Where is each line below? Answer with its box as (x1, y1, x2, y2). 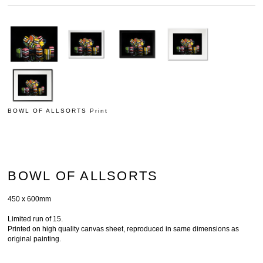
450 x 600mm (8, 194, 53, 203)
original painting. (8, 234, 63, 243)
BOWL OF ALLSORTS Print (8, 107, 109, 114)
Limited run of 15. (8, 214, 65, 223)
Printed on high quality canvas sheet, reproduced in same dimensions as (8, 224, 240, 233)
